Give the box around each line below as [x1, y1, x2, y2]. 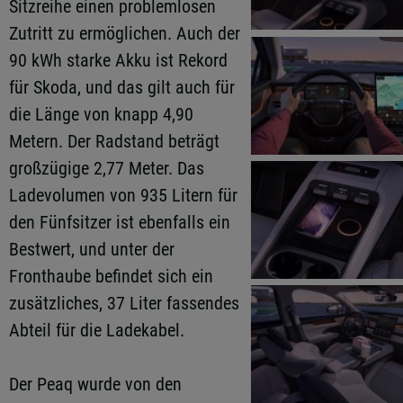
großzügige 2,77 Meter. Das [9, 157, 204, 179]
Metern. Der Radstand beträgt [9, 130, 219, 152]
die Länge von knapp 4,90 [9, 103, 193, 125]
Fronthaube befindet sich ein [9, 265, 213, 287]
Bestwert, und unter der [9, 238, 175, 260]
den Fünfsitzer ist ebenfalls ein [9, 211, 230, 233]
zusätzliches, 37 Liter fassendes [9, 292, 239, 314]
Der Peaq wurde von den [9, 373, 182, 395]
